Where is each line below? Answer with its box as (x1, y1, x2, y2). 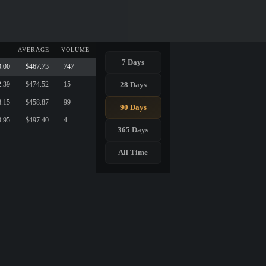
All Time (118, 147, 148, 157)
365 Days (118, 125, 148, 134)
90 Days (119, 102, 147, 112)
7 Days (122, 57, 144, 66)
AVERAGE (18, 46, 49, 53)
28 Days (119, 80, 147, 89)
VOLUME (61, 46, 90, 53)
